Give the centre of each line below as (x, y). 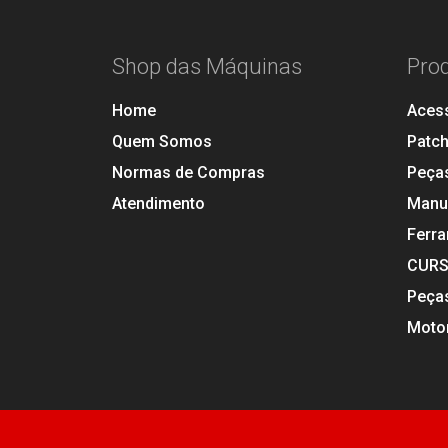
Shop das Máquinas (207, 66)
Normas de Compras (188, 172)
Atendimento (158, 203)
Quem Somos (162, 141)
